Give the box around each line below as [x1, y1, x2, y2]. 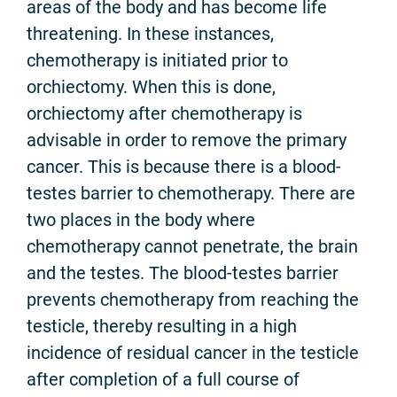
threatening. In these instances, [27, 22, 274, 44]
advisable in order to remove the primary [27, 128, 346, 151]
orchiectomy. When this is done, [27, 75, 276, 97]
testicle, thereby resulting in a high [27, 315, 297, 337]
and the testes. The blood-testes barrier [27, 261, 339, 284]
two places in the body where [27, 208, 255, 230]
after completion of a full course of [27, 368, 300, 390]
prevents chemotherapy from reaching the [27, 288, 359, 310]
